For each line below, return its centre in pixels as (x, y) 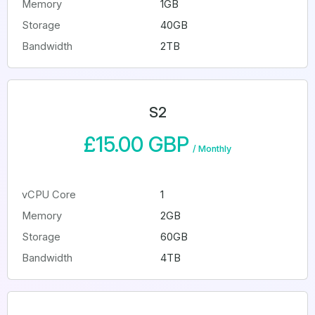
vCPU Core (49, 195)
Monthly (215, 149)
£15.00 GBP (136, 144)
